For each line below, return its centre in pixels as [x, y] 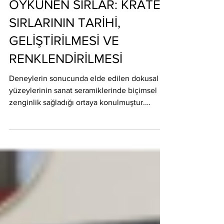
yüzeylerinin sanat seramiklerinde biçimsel [83, 108]
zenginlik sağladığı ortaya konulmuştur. [77, 120]
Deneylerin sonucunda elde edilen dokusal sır [89, 96]
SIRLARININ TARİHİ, [65, 40]
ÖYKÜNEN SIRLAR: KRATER [89, 22]
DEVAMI [24, 132]
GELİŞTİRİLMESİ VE [64, 58]
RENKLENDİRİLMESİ [66, 76]
